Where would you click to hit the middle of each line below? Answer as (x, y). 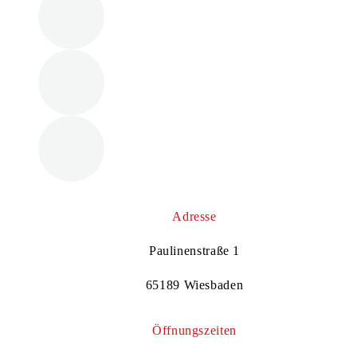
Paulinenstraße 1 (194, 250)
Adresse (194, 216)
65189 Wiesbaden (194, 284)
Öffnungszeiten (194, 330)
